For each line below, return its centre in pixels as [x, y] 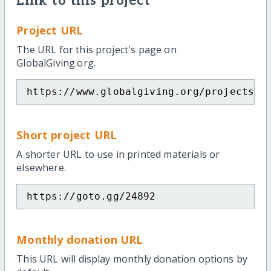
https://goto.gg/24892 [91, 196]
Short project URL [67, 134]
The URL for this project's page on [96, 49]
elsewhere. [41, 167]
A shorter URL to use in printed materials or [118, 154]
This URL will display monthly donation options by [132, 259]
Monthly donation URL [80, 239]
